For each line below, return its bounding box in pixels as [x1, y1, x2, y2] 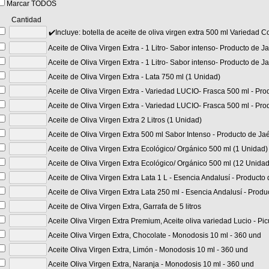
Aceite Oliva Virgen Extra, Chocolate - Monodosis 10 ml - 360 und [47, 231, 261, 240]
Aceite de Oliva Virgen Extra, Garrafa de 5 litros [47, 202, 201, 211]
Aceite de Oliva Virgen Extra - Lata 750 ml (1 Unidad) [47, 73, 220, 81]
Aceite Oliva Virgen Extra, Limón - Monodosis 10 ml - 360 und [47, 246, 248, 254]
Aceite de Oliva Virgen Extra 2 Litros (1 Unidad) [47, 116, 202, 124]
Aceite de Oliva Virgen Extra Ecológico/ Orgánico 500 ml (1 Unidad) [47, 145, 268, 153]
